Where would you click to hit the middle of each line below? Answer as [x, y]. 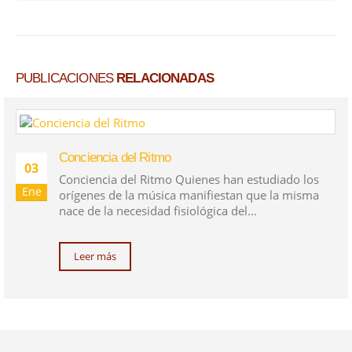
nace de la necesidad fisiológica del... [158, 210]
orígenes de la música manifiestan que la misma [189, 194]
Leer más [95, 257]
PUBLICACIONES [66, 78]
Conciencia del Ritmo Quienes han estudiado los [189, 179]
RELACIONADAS [165, 78]
